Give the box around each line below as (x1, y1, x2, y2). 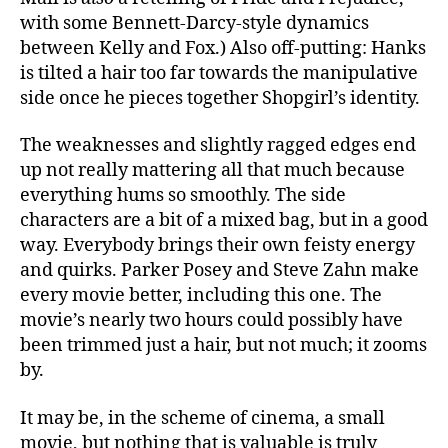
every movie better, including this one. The (20, 284, 382, 308)
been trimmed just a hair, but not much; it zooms (20, 334, 427, 358)
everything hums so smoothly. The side (20, 184, 346, 208)
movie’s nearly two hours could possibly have (20, 309, 403, 333)
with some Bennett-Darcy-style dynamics (20, 11, 369, 35)
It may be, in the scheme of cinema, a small (20, 406, 385, 430)
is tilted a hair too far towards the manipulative (20, 61, 418, 85)
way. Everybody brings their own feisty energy (20, 234, 415, 258)
